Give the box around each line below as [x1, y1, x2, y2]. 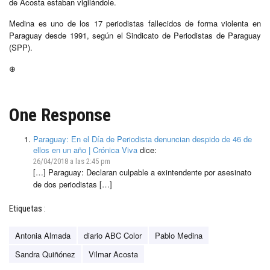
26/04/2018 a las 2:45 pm [33, 156, 110, 166]
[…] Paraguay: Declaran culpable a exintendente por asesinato [33, 166, 251, 178]
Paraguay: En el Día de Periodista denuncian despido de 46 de [33, 133, 252, 145]
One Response [9, 104, 111, 125]
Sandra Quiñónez [15, 248, 75, 260]
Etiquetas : [9, 202, 46, 214]
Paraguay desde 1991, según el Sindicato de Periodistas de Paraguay [9, 29, 261, 41]
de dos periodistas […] [33, 178, 112, 190]
